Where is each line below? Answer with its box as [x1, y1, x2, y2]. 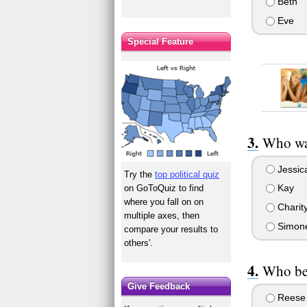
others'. [124, 237, 153, 248]
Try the [124, 169, 156, 180]
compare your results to [124, 223, 219, 234]
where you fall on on [124, 196, 204, 207]
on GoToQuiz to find [124, 182, 204, 193]
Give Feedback [127, 280, 191, 291]
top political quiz [155, 169, 220, 180]
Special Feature [127, 36, 194, 47]
